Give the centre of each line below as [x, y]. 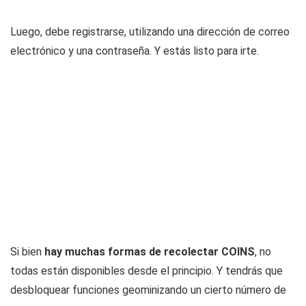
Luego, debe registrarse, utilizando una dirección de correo [150, 31]
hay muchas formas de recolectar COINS [150, 251]
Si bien [27, 251]
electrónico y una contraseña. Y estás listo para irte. [135, 51]
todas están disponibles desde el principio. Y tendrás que [147, 270]
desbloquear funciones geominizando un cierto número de [148, 290]
